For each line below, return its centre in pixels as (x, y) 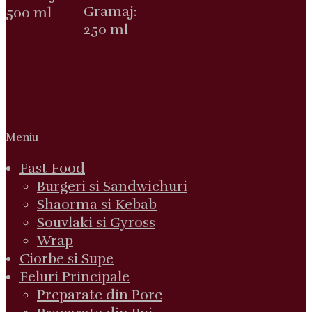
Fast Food (52, 169)
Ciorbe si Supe (67, 259)
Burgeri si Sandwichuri (112, 187)
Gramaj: (110, 12)
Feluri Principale (75, 277)
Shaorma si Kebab (97, 205)
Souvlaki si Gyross (96, 223)
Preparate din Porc (100, 295)
